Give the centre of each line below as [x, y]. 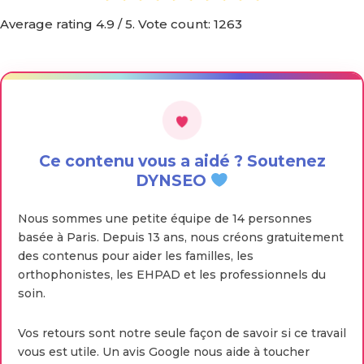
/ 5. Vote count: [164, 24]
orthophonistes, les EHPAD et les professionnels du [172, 275]
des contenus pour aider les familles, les [136, 256]
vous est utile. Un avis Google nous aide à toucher [164, 352]
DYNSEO [173, 181]
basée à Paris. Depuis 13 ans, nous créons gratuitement [181, 238]
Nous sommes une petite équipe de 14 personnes [165, 219]
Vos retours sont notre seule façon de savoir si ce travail [182, 334]
